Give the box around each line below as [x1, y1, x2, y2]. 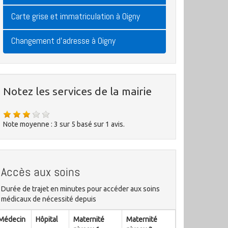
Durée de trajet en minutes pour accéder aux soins [1, 185, 160, 193]
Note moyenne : [3, 120, 54, 128]
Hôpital [36, 215, 58, 223]
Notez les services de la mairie [3, 85, 152, 97]
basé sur [77, 120, 105, 128]
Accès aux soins [1, 164, 80, 180]
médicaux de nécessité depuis [1, 195, 96, 203]
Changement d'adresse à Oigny [11, 35, 116, 46]
